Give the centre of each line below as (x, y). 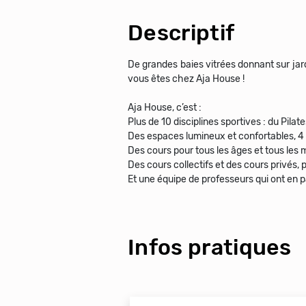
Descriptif (181, 33)
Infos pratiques (210, 247)
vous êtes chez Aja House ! (186, 79)
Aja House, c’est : (165, 108)
